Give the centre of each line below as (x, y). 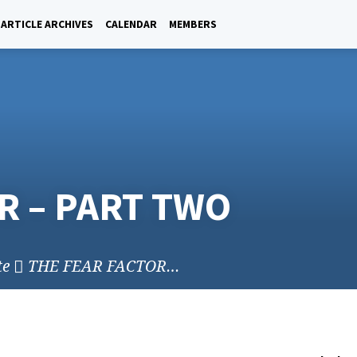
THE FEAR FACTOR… (104, 265)
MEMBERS (193, 24)
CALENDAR (131, 24)
